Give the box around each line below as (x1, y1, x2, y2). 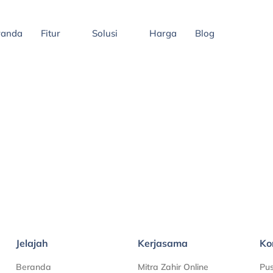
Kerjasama (137, 237, 188, 250)
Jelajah (15, 237, 48, 250)
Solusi (91, 27, 118, 39)
